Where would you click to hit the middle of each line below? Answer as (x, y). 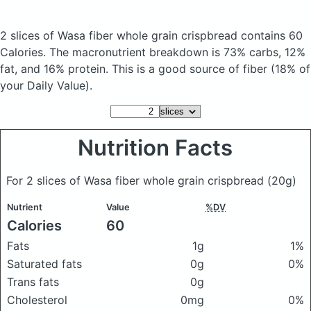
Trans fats (33, 282)
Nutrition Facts (155, 148)
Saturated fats (44, 264)
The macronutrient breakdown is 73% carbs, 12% (177, 52)
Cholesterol (37, 300)
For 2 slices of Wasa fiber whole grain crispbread (137, 180)
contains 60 (272, 35)
